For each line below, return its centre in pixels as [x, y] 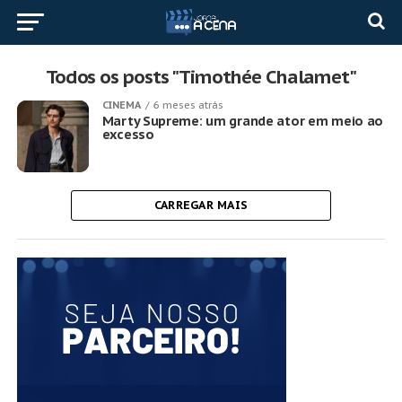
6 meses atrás [188, 105]
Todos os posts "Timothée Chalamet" [201, 77]
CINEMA [121, 105]
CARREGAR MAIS [201, 205]
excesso [128, 134]
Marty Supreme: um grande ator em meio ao [243, 121]
